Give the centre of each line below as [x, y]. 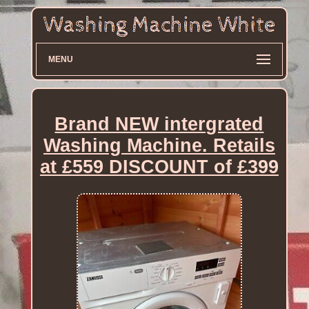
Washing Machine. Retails [159, 145]
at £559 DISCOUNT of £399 [159, 167]
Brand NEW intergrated [159, 124]
